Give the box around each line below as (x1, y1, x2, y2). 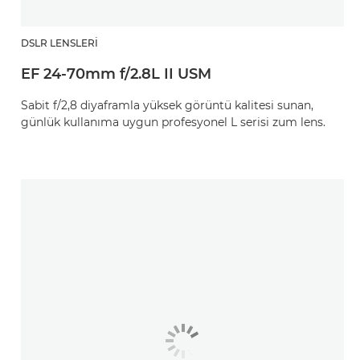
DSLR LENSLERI (21, 37, 98, 49)
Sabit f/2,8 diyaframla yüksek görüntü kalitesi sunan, (21, 98, 313, 112)
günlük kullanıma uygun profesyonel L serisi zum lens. (21, 115, 325, 129)
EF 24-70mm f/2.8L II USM (21, 65, 211, 83)
